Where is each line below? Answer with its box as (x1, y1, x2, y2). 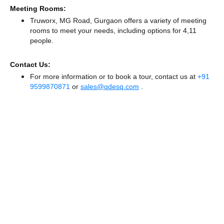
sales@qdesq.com (80, 82, 139, 91)
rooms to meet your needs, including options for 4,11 (30, 26, 196, 35)
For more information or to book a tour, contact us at (30, 72, 197, 81)
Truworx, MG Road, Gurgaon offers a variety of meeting (30, 16, 206, 25)
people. (30, 36, 53, 45)
